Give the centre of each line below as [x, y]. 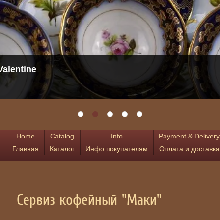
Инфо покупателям [117, 149]
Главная [26, 149]
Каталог [62, 149]
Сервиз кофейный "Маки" [89, 200]
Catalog [62, 136]
